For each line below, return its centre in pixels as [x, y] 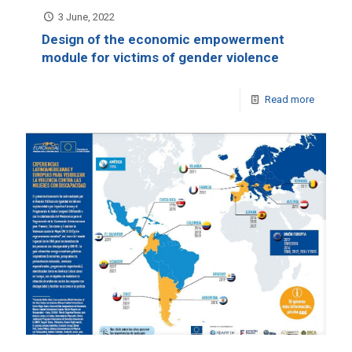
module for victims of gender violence [160, 57]
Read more [290, 99]
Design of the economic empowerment [163, 39]
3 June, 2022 [87, 16]
